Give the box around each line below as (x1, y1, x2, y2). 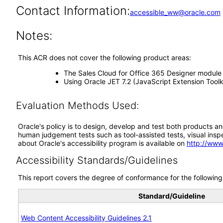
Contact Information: (15, 3, 130, 18)
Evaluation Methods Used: (15, 100, 139, 111)
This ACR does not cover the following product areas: (18, 53, 191, 62)
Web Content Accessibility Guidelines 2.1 (21, 214, 152, 222)
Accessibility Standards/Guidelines (15, 154, 178, 166)
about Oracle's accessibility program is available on (18, 139, 187, 147)
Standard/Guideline (138, 192, 205, 200)
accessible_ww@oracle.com (129, 8, 221, 16)
